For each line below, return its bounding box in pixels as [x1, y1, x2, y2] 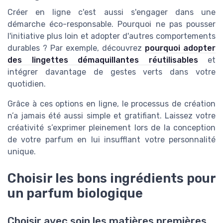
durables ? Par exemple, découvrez [7, 43, 145, 53]
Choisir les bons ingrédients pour [7, 171, 216, 186]
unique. [7, 147, 36, 157]
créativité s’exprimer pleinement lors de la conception [7, 123, 216, 133]
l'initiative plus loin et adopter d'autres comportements [7, 31, 216, 41]
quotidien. [7, 79, 46, 89]
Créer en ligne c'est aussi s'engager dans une [7, 7, 216, 17]
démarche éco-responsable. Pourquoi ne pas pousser [7, 19, 216, 29]
